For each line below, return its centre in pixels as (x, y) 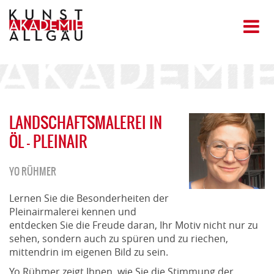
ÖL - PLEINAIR (48, 141)
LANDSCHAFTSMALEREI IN (86, 122)
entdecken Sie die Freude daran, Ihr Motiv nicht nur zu (134, 225)
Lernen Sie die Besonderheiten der (89, 198)
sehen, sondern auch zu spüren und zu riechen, (119, 238)
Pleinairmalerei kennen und (73, 211)
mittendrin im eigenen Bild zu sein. (89, 252)
